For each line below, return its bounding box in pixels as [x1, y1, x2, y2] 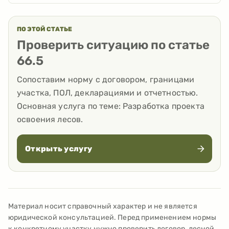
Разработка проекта [123, 101, 204, 111]
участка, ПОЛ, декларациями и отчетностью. [17, 88, 198, 98]
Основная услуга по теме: [17, 101, 123, 111]
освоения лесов [17, 114, 81, 125]
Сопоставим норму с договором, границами [17, 75, 195, 85]
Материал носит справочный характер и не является [8, 202, 197, 211]
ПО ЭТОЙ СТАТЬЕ [17, 26, 72, 33]
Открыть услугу [25, 144, 93, 154]
